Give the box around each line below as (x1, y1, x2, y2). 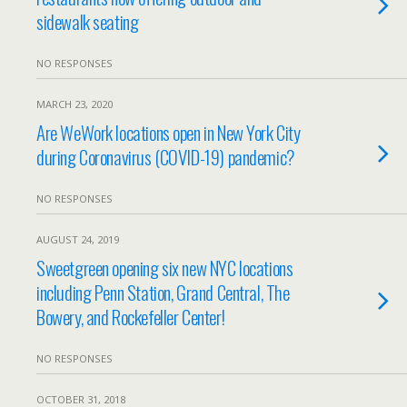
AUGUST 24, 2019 (36, 233, 119, 246)
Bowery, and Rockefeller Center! (36, 303, 225, 331)
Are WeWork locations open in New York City (36, 118, 301, 146)
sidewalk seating (36, 7, 139, 35)
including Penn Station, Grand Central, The (36, 278, 290, 306)
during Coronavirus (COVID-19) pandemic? (36, 143, 294, 171)
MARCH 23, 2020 (36, 97, 113, 111)
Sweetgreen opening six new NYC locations (36, 253, 293, 282)
